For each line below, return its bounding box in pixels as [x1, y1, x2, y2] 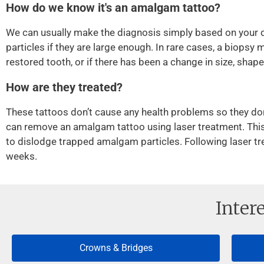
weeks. [6, 150, 37, 162]
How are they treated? [6, 80, 123, 94]
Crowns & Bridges [79, 242, 153, 253]
